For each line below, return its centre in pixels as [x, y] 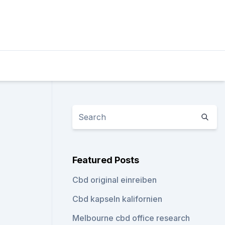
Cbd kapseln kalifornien [118, 199]
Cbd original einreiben [115, 180]
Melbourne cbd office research [131, 218]
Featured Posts [106, 160]
